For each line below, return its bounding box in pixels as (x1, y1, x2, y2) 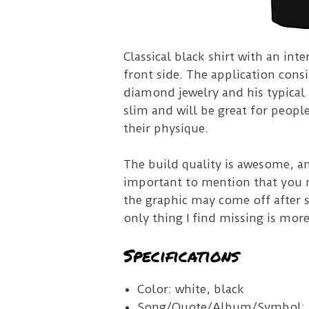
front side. (123, 68, 186, 82)
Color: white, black (137, 282, 244, 297)
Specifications (123, 243, 239, 268)
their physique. (123, 121, 211, 136)
